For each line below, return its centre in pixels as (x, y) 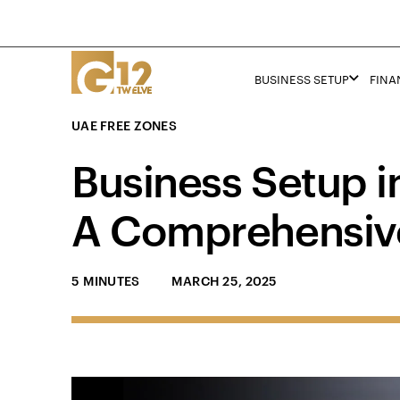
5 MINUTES (106, 280)
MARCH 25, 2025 (224, 280)
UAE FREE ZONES (124, 125)
